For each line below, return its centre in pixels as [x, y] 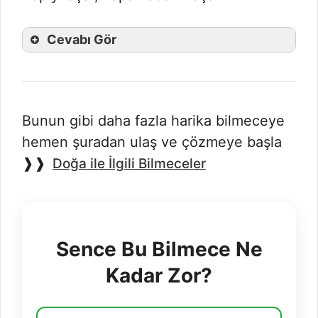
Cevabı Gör [82, 39]
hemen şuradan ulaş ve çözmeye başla [152, 142]
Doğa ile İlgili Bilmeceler [129, 164]
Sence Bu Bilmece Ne [159, 249]
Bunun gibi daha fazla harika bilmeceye [153, 121]
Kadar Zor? [159, 275]
